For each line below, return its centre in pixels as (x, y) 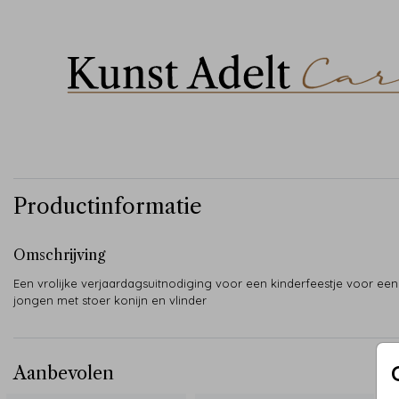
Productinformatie (108, 206)
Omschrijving (59, 254)
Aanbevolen (64, 373)
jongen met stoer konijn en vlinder (110, 300)
